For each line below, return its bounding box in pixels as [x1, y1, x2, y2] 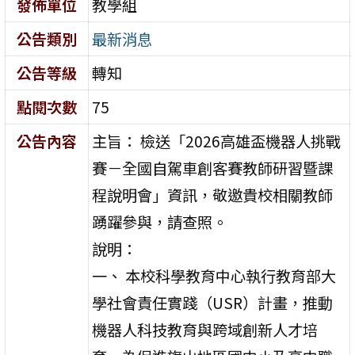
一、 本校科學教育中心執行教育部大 [92, 264, 337, 287]
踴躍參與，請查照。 [92, 210, 228, 233]
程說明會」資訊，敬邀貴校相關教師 [92, 183, 334, 206]
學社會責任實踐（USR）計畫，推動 [92, 291, 334, 314]
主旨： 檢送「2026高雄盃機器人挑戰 [92, 129, 342, 152]
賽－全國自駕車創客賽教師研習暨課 [92, 156, 334, 179]
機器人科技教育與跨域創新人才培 [92, 318, 319, 341]
